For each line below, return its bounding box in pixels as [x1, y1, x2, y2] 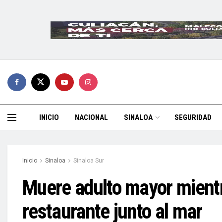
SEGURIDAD [174, 113, 212, 122]
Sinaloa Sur [73, 157, 104, 164]
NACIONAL [75, 113, 108, 122]
